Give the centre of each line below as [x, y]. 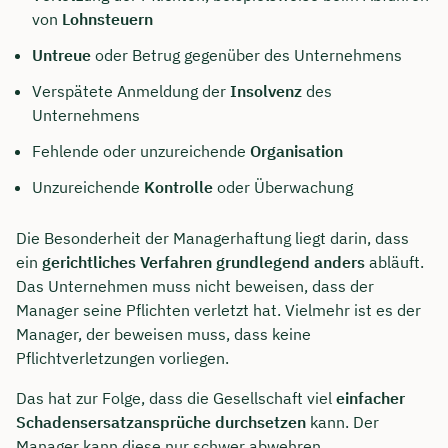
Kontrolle [178, 186]
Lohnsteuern [107, 18]
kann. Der [342, 422]
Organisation [296, 150]
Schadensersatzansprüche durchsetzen [161, 422]
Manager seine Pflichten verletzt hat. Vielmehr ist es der [218, 310]
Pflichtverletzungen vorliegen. [122, 358]
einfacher [370, 398]
